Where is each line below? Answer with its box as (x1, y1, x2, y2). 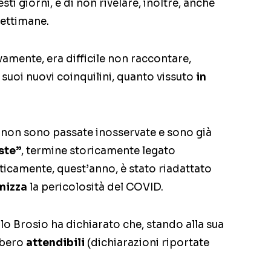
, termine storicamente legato (21, 144, 175, 157)
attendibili (26, 236, 87, 249)
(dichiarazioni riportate (87, 236, 209, 249)
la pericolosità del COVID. (30, 180, 163, 194)
